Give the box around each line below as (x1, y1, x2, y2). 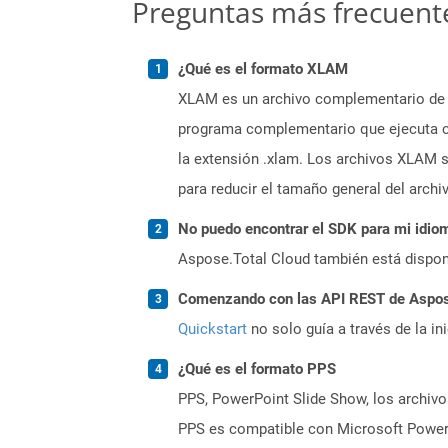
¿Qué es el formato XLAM (178, 59, 348, 78)
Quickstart (178, 319, 247, 338)
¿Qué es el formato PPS (178, 359, 336, 378)
